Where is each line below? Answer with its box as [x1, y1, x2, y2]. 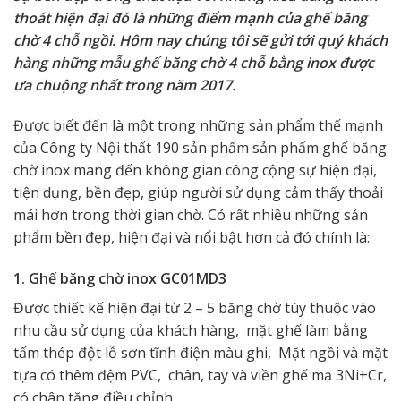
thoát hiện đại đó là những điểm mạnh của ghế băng [13, 7, 367, 28]
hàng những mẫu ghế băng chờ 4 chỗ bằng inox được [13, 52, 374, 73]
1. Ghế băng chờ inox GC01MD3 [13, 269, 226, 289]
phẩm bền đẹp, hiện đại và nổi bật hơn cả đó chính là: [13, 227, 370, 248]
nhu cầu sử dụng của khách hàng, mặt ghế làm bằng [13, 320, 368, 341]
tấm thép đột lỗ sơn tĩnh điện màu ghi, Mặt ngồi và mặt [13, 343, 388, 363]
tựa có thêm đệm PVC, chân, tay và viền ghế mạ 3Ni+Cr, [13, 365, 387, 386]
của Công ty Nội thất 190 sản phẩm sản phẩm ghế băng [13, 138, 387, 158]
